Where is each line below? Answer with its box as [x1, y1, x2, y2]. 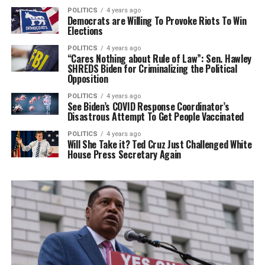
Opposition [67, 71, 108, 86]
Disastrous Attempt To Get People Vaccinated [67, 109, 244, 124]
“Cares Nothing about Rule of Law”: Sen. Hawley [67, 51, 251, 66]
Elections [67, 23, 103, 38]
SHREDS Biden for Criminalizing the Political [67, 61, 237, 76]
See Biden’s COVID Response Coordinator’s [67, 99, 230, 114]
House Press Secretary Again [67, 147, 182, 161]
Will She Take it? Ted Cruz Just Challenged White [67, 137, 252, 151]
